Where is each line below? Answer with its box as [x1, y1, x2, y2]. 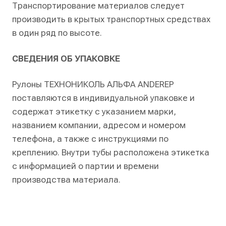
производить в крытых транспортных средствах [12, 14, 210, 24]
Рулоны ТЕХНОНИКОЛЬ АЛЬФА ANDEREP [12, 79, 174, 89]
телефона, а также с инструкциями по [12, 134, 168, 144]
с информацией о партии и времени [12, 161, 159, 171]
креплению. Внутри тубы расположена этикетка [12, 147, 209, 157]
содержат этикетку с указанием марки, [12, 106, 176, 117]
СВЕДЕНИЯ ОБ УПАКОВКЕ [12, 53, 120, 64]
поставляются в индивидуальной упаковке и [12, 93, 195, 103]
